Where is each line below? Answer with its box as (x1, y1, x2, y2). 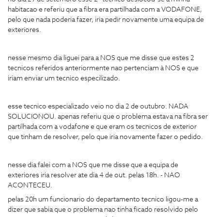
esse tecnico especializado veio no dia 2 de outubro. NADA (8, 103, 188, 110)
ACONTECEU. (8, 182, 52, 189)
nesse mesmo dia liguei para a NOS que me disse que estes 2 (8, 55, 194, 62)
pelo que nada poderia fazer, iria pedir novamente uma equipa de (8, 16, 204, 23)
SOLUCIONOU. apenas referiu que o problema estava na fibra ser (8, 113, 208, 120)
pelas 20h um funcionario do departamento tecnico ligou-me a (8, 196, 198, 203)
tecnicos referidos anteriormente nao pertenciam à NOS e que (8, 65, 199, 72)
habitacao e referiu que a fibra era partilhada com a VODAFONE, (8, 6, 202, 13)
